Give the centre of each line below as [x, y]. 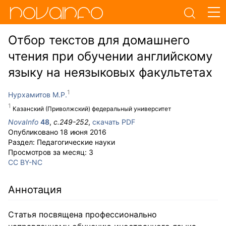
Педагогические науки [76, 142]
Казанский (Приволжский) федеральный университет [92, 109]
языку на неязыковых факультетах [110, 72]
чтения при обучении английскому [110, 56]
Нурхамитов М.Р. [38, 95]
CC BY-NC [25, 162]
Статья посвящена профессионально [82, 214]
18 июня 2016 [83, 132]
